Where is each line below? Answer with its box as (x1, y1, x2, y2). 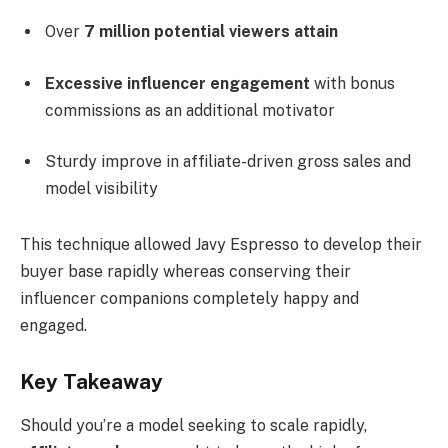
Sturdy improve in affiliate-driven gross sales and (45, 152, 411, 172)
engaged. (20, 316, 87, 336)
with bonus (310, 73, 395, 93)
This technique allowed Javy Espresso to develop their (20, 235, 422, 255)
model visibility (45, 179, 158, 199)
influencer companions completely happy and (20, 289, 359, 309)
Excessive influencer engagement (45, 73, 310, 93)
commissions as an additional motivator (45, 100, 335, 120)
